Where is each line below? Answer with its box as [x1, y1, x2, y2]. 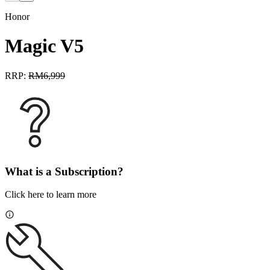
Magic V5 [5, 35, 84, 57]
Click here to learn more [5, 189, 96, 200]
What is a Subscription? [5, 165, 124, 178]
